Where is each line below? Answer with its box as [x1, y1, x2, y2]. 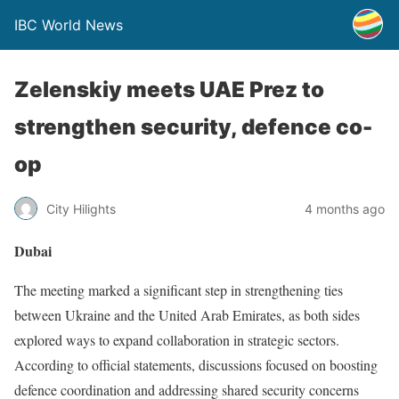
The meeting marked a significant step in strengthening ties [14, 281, 343, 299]
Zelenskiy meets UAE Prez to [14, 77, 324, 102]
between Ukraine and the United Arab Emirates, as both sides [14, 305, 360, 324]
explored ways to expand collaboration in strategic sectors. [14, 330, 339, 349]
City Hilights [46, 200, 116, 216]
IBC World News [14, 16, 123, 34]
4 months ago [305, 200, 385, 216]
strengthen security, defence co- [14, 114, 372, 140]
